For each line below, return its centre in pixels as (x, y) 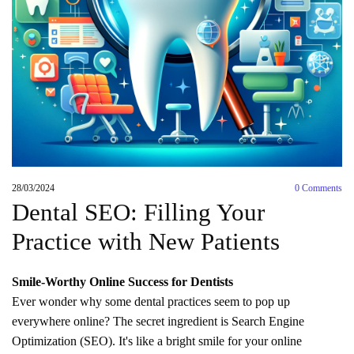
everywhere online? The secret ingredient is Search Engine (158, 321)
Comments (321, 188)
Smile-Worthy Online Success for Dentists (122, 281)
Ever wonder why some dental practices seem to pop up (151, 301)
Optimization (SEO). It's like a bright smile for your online (157, 341)
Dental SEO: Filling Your (138, 212)
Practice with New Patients (146, 241)
